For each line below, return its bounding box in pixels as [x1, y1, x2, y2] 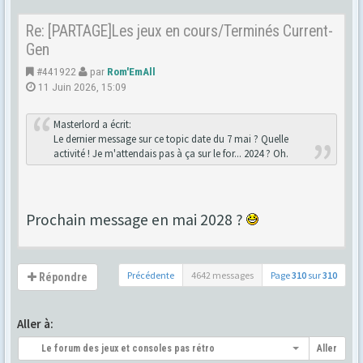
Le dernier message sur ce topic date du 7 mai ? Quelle [53, 131, 288, 146]
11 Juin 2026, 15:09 [36, 80, 126, 93]
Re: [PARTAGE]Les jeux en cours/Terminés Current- [26, 22, 333, 41]
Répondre [36, 270, 88, 284]
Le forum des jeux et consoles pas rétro [27, 342, 215, 354]
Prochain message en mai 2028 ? [26, 209, 246, 229]
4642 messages [191, 268, 254, 281]
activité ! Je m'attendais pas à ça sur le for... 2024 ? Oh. [53, 146, 288, 160]
